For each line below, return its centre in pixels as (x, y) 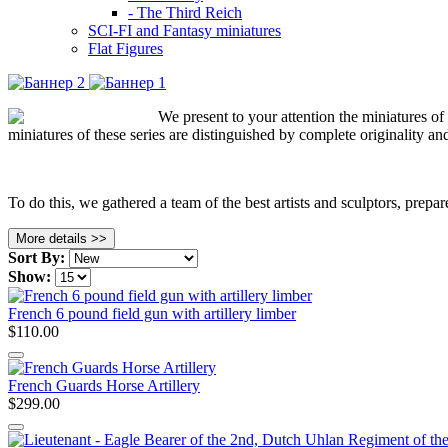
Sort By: (36, 257)
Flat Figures (125, 48)
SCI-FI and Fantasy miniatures (184, 30)
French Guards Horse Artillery (104, 385)
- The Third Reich (185, 12)
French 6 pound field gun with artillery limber (152, 313)
